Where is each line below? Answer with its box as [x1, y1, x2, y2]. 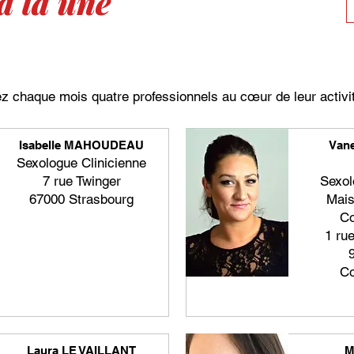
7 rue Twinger [42, 173, 121, 189]
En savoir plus [35, 296, 119, 311]
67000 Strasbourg [29, 191, 134, 207]
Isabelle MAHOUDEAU [19, 138, 144, 152]
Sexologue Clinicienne [17, 155, 146, 171]
